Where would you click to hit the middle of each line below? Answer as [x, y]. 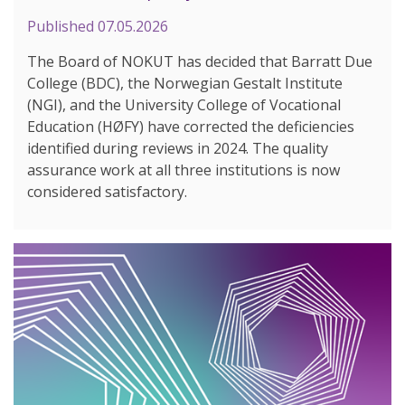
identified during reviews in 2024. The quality [178, 148]
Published [62, 26]
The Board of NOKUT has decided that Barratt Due [200, 61]
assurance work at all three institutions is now [184, 170]
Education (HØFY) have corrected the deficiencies [191, 126]
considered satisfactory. [107, 191]
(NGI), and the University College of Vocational [184, 104]
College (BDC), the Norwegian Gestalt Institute [185, 83]
